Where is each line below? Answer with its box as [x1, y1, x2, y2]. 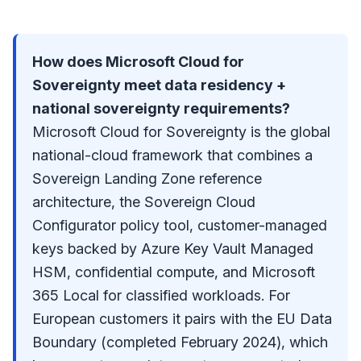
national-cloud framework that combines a [32, 147, 313, 164]
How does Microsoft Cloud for [32, 53, 244, 70]
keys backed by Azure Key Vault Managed [32, 240, 313, 257]
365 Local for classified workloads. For [32, 287, 290, 304]
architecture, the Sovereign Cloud [32, 193, 255, 210]
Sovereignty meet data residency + [32, 77, 286, 93]
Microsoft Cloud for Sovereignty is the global [32, 123, 330, 140]
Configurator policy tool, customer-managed [32, 217, 327, 234]
